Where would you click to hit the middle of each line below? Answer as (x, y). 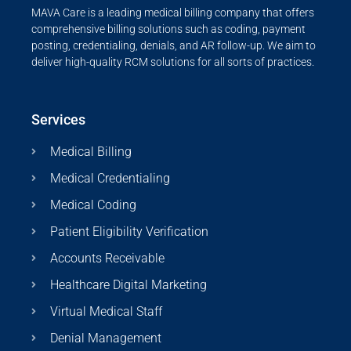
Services (58, 120)
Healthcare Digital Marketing (128, 285)
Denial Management (106, 338)
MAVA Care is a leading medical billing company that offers (173, 13)
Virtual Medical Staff (106, 312)
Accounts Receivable (107, 259)
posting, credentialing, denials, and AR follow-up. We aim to (174, 46)
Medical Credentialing (110, 179)
